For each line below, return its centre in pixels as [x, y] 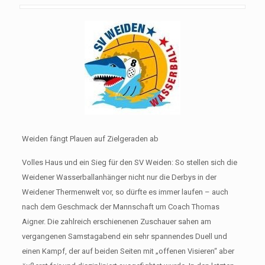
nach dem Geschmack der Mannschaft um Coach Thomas [120, 207]
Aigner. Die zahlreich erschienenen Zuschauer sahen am [116, 222]
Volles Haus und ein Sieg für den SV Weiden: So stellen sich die [129, 162]
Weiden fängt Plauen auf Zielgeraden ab [90, 139]
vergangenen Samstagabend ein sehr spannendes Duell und [124, 236]
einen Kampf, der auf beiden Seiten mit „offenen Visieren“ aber [128, 251]
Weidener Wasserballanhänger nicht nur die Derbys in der [119, 177]
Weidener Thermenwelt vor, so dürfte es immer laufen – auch [125, 192]
